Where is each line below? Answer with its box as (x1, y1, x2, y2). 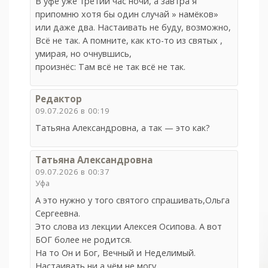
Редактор (35, 93, 83, 105)
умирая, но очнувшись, (35, 48, 132, 60)
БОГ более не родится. (35, 233, 132, 245)
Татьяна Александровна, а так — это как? (35, 122, 211, 134)
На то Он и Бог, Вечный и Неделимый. (35, 246, 196, 258)
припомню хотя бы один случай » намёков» (35, 8, 219, 20)
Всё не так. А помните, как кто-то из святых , (35, 35, 223, 47)
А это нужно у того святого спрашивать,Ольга (35, 194, 230, 206)
